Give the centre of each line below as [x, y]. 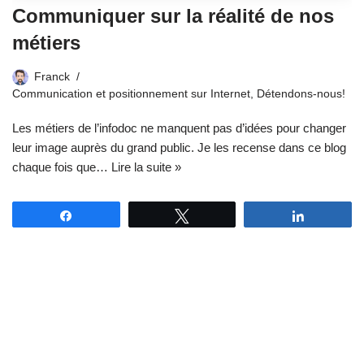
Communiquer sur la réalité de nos [173, 16]
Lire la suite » [146, 167]
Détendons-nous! [301, 94]
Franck [52, 77]
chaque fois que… [62, 167]
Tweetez [219, 216]
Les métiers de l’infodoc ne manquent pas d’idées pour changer [179, 128]
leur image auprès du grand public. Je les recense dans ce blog [179, 148]
